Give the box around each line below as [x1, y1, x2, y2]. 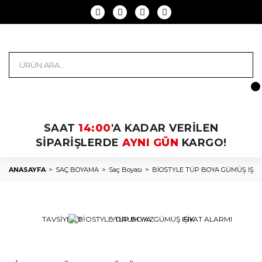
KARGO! [178, 136, 227, 149]
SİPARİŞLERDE [35, 136, 122, 149]
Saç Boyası [109, 166, 142, 174]
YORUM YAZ [111, 215, 154, 223]
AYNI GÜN [122, 136, 178, 149]
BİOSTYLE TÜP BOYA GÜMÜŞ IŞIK [152, 166, 260, 174]
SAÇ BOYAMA [56, 166, 99, 174]
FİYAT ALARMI [182, 215, 232, 223]
